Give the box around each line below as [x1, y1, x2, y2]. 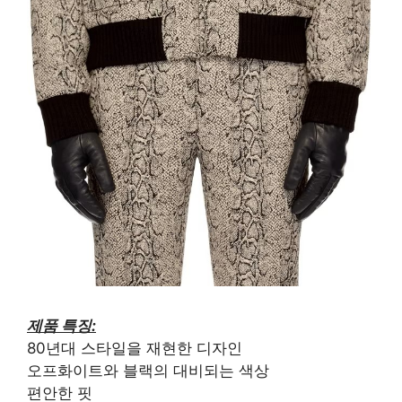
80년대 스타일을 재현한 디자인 [27, 339, 242, 358]
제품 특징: [27, 317, 96, 336]
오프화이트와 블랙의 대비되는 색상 [27, 362, 269, 380]
